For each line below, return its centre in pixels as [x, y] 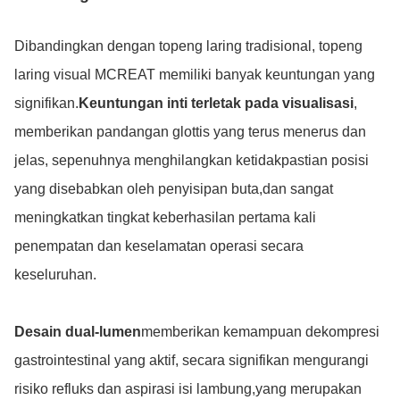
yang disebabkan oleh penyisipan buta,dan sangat [174, 189]
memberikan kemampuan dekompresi [260, 332]
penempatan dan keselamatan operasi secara [159, 246]
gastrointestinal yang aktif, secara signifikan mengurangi [192, 360]
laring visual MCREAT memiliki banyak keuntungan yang [195, 75]
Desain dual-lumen [78, 332]
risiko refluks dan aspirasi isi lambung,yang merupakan [188, 389]
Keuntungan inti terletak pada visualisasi [216, 103]
